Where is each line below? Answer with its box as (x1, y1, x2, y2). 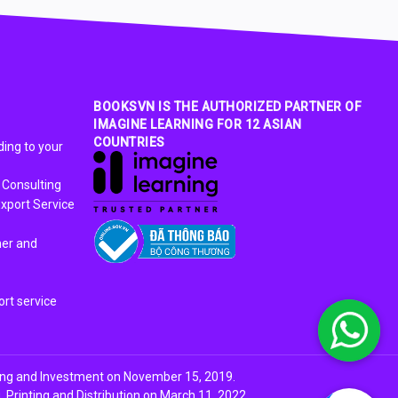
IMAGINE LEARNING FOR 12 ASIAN (93, 117, 302, 131)
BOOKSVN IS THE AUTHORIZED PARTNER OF (93, 99, 362, 114)
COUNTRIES (93, 135, 165, 149)
